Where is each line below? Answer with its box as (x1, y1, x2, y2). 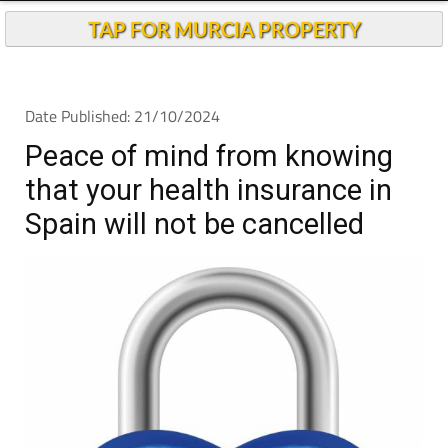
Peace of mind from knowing (25, 139, 393, 173)
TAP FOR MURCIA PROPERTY (87, 17, 361, 41)
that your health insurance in (25, 173, 392, 207)
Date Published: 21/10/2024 (25, 104, 220, 128)
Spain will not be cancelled (25, 207, 364, 241)
